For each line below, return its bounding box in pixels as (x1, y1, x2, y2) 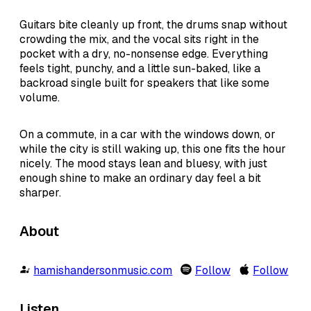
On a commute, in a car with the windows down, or (19, 126, 276, 142)
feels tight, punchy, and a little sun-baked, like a (19, 60, 260, 76)
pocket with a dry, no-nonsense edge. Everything (19, 46, 268, 61)
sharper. (19, 185, 61, 200)
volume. (19, 90, 60, 105)
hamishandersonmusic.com (33, 262, 173, 278)
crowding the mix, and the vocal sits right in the (19, 31, 259, 47)
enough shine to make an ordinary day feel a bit (19, 170, 261, 185)
